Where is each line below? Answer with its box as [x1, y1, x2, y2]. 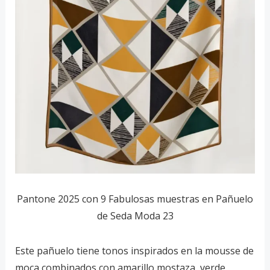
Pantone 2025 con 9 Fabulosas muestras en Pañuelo [17, 192, 253, 206]
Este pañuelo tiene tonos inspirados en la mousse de [14, 243, 254, 257]
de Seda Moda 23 [96, 209, 174, 222]
